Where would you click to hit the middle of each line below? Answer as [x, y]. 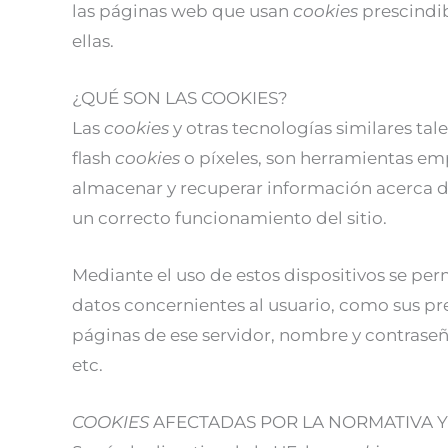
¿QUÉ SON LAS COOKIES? [180, 97]
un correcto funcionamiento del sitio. [229, 217]
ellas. [93, 40]
